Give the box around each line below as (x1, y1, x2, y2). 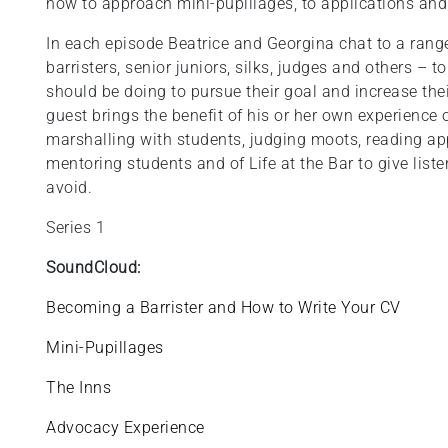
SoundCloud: (46, 258, 141, 277)
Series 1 (46, 218, 110, 237)
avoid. (46, 178, 97, 197)
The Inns (46, 378, 112, 397)
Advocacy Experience (46, 418, 205, 437)
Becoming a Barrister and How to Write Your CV (46, 298, 401, 317)
